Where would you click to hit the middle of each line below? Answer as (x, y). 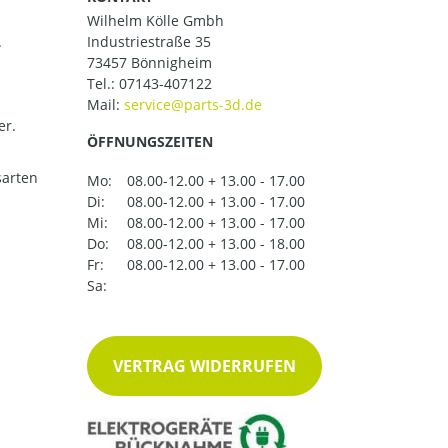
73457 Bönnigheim (149, 62)
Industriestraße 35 (149, 41)
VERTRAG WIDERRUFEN (204, 366)
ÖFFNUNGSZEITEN (150, 141)
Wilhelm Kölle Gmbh (155, 20)
